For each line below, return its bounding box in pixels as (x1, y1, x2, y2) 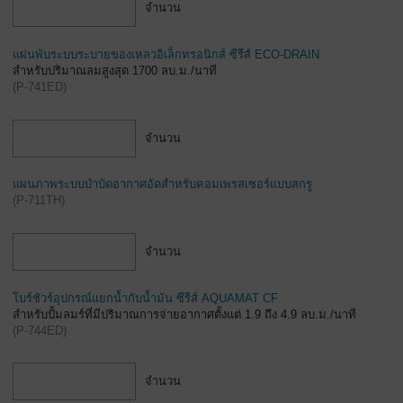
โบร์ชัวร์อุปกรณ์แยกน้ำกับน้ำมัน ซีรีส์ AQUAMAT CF (13, 291, 278, 305)
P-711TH (16, 193, 61, 208)
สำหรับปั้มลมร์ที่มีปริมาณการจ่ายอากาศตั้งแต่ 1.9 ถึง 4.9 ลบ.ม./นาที (13, 307, 356, 321)
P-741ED (16, 80, 63, 94)
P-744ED (16, 323, 63, 337)
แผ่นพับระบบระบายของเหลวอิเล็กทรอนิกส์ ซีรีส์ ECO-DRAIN (13, 48, 319, 62)
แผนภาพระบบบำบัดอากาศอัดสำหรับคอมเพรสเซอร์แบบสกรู (13, 177, 312, 192)
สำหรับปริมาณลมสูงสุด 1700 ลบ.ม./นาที (13, 64, 217, 78)
